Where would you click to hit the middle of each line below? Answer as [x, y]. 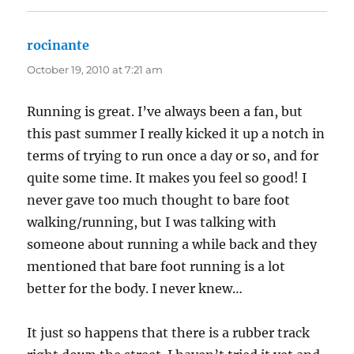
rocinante [58, 45]
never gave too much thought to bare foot [159, 200]
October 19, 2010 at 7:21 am [95, 70]
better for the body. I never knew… [135, 289]
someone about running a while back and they [172, 245]
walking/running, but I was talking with [152, 222]
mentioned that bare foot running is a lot [156, 267]
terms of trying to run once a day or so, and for [173, 156]
